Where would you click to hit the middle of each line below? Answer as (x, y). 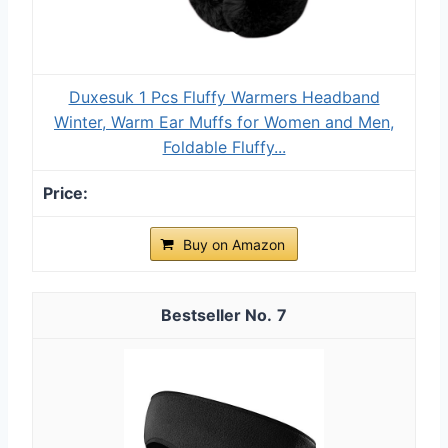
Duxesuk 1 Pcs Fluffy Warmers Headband (224, 96)
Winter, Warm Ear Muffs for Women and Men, (224, 121)
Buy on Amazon (234, 244)
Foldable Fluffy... (224, 146)
